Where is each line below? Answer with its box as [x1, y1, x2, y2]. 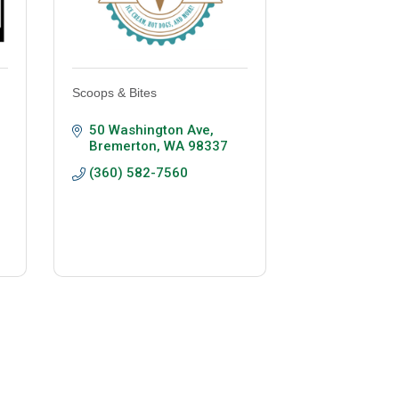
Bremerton [88, 138, 157, 155]
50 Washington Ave [88, 122, 210, 139]
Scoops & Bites [71, 85, 157, 101]
